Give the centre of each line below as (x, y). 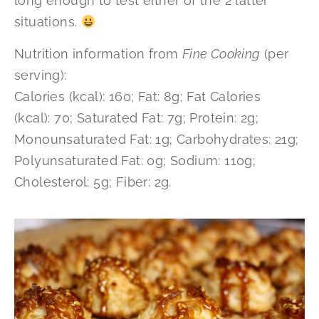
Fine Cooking (221, 53)
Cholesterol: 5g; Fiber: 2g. (93, 182)
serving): (41, 75)
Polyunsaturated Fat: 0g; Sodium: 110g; (135, 160)
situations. (48, 22)
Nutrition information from (98, 53)
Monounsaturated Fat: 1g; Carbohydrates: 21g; (157, 139)
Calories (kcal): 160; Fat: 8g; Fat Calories (138, 96)
